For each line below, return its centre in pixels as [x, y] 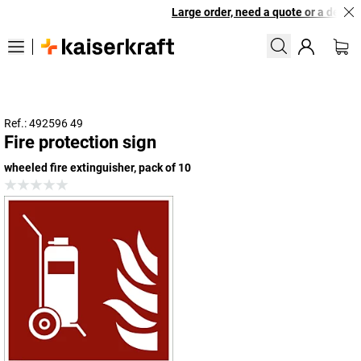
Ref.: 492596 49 [44, 123]
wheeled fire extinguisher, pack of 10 [98, 168]
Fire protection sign [80, 142]
